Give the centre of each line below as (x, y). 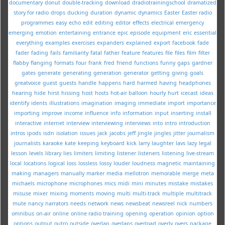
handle (87, 83)
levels (36, 153)
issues (88, 133)
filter (204, 52)
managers (46, 173)
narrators (57, 203)
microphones (86, 183)
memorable (165, 173)
